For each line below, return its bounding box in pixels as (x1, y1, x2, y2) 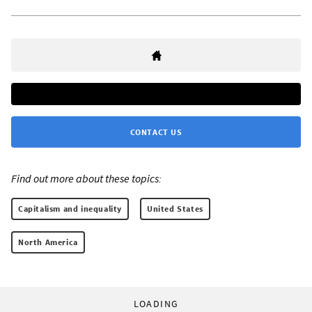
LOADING (133, 297, 179, 310)
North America (18, 236, 78, 247)
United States (147, 203, 203, 214)
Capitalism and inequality (18, 203, 122, 214)
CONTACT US (130, 126, 182, 137)
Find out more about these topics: (11, 171, 162, 185)
